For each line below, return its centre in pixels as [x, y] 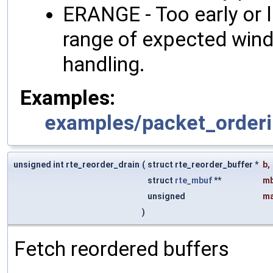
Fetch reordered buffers [122, 249]
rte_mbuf [193, 181]
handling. [104, 65]
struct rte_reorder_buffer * [204, 165]
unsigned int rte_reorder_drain [76, 165]
